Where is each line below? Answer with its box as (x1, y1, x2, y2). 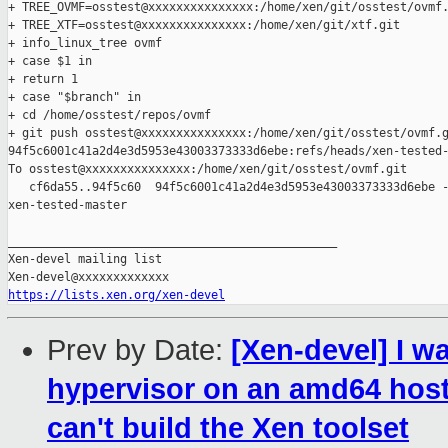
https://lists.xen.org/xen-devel (8, 288, 225, 303)
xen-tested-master (8, 198, 127, 213)
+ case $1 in (8, 54, 92, 69)
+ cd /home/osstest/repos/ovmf (8, 108, 211, 123)
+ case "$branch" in (8, 90, 141, 105)
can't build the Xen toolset (47, 412, 409, 445)
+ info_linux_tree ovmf (8, 36, 162, 51)
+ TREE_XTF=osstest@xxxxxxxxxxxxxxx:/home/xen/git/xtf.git (8, 18, 400, 33)
